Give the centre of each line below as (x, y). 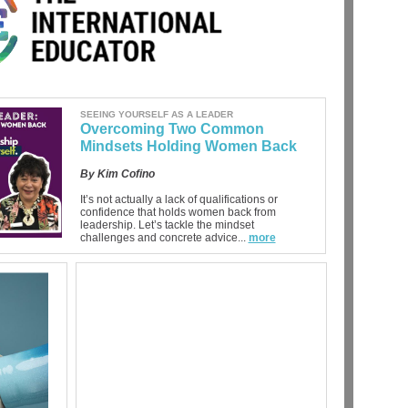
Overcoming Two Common (172, 129)
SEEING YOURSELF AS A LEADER (156, 114)
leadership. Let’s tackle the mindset (167, 225)
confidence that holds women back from (178, 212)
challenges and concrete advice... (163, 238)
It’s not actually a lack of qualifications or (178, 199)
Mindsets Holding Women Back (188, 146)
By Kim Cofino (117, 174)
